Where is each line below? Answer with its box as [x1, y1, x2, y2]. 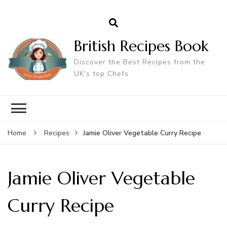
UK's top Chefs [73, 69, 129, 79]
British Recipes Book [73, 36, 208, 56]
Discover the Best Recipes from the [73, 57, 205, 67]
